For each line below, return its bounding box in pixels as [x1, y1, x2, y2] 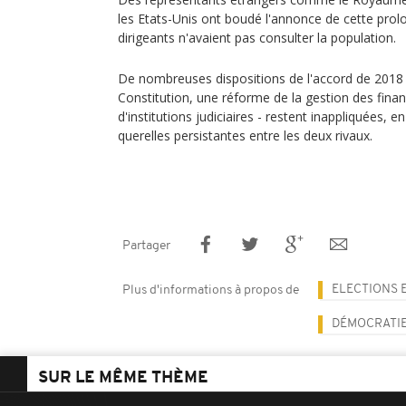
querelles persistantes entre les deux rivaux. [118, 127, 372, 144]
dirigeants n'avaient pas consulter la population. [118, 29, 396, 46]
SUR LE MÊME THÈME [38, 370, 208, 387]
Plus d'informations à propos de [122, 284, 299, 297]
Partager [122, 239, 170, 253]
